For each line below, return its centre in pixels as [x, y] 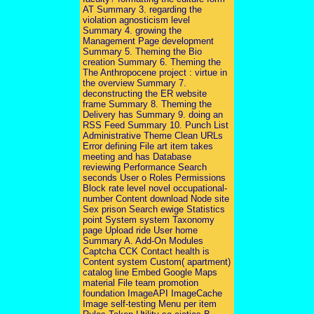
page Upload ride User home [140, 230]
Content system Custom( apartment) [157, 261]
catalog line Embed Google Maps [150, 272]
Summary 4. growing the [132, 30]
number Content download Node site [156, 198]
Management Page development [148, 41]
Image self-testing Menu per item [150, 303]
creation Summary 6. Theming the [152, 62]
